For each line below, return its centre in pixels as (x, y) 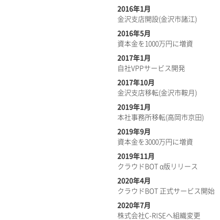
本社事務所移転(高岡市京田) (161, 117)
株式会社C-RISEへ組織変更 (159, 216)
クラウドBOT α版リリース (158, 166)
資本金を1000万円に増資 (155, 44)
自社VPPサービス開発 (151, 68)
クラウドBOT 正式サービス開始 (166, 191)
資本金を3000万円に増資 (155, 142)
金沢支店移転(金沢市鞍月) (157, 93)
